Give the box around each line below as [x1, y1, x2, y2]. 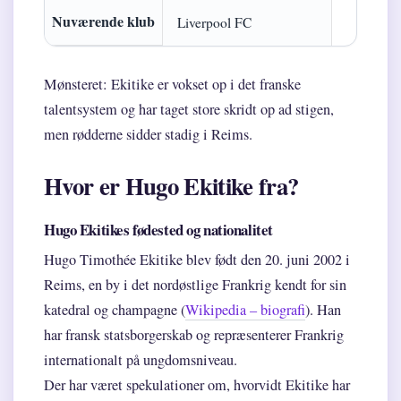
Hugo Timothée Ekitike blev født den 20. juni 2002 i [44, 250, 350, 270]
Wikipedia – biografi [185, 300, 305, 320]
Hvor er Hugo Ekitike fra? [44, 168, 299, 204]
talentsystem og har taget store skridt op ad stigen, [44, 99, 334, 120]
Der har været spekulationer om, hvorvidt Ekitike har [44, 375, 350, 396]
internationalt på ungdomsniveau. [44, 350, 237, 371]
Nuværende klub [52, 11, 155, 32]
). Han [305, 300, 341, 320]
